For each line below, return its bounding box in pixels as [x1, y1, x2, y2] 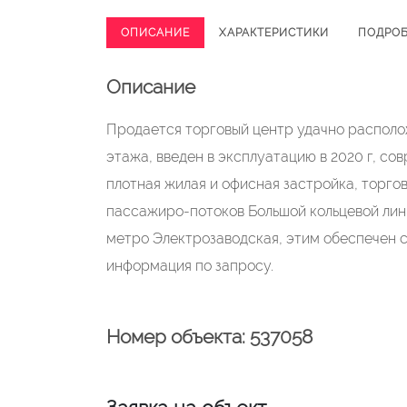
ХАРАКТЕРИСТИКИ [219, 26, 329, 39]
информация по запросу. [106, 257, 273, 274]
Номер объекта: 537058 [106, 325, 313, 348]
